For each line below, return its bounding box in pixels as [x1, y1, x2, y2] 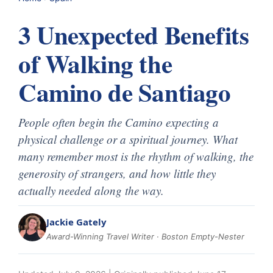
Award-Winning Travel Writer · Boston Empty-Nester [46, 231, 244, 241]
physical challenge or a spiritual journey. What [18, 131, 238, 147]
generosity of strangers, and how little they [18, 165, 216, 181]
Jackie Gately [46, 215, 107, 228]
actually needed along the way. [18, 182, 164, 198]
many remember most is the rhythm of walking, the [18, 148, 253, 164]
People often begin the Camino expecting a [18, 114, 219, 130]
